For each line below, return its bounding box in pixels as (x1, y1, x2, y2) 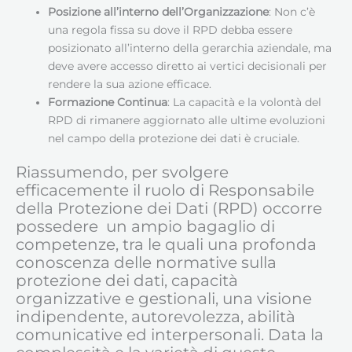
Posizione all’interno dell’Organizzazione (48, 5, 269, 18)
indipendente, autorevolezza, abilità (16, 307, 295, 327)
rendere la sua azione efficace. (48, 77, 212, 90)
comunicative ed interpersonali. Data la (16, 325, 324, 345)
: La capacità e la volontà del (167, 95, 322, 108)
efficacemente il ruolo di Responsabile (16, 181, 314, 200)
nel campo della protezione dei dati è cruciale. (48, 131, 300, 145)
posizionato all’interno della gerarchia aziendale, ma (48, 41, 332, 54)
